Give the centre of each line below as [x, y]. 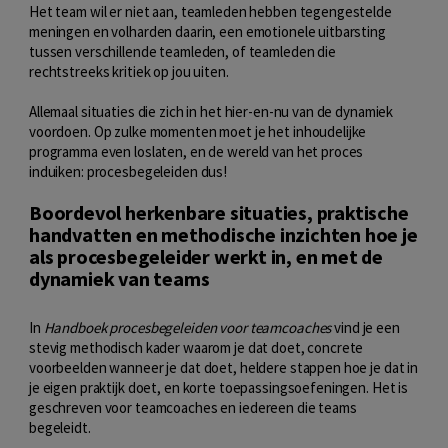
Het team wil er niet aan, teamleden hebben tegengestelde [210, 12]
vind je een [365, 327]
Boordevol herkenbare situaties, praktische [219, 213]
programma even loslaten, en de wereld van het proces [196, 152]
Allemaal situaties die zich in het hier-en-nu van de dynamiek [211, 112]
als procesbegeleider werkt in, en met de [206, 257]
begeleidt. [60, 427]
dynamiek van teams [119, 279]
